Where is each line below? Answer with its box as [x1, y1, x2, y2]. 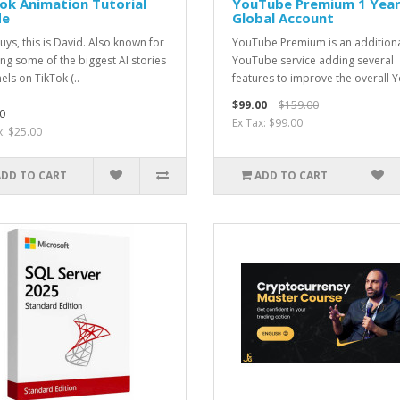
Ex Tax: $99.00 [232, 114, 303, 130]
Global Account [232, 8, 334, 27]
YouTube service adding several [232, 52, 394, 68]
